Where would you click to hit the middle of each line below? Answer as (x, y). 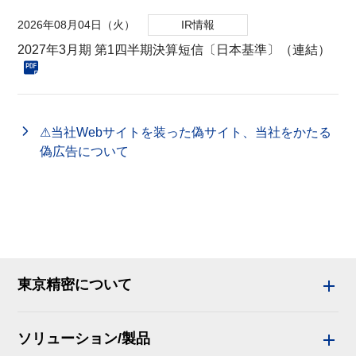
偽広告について (85, 152)
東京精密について (75, 284)
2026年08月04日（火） (77, 25)
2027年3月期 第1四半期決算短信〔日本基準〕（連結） (174, 50)
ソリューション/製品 (84, 339)
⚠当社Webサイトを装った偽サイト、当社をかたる (186, 133)
